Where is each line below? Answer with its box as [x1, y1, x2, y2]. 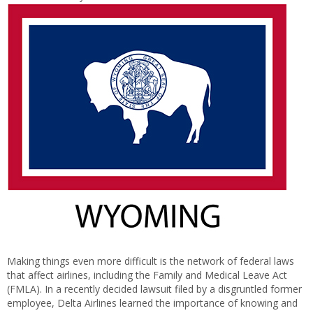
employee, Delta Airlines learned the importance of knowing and [7, 296, 298, 310]
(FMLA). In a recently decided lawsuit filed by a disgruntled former [7, 282, 302, 296]
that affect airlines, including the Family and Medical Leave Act [7, 268, 287, 282]
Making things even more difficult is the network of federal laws [7, 254, 294, 268]
